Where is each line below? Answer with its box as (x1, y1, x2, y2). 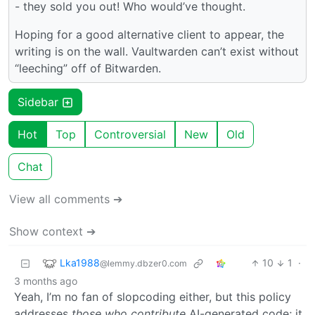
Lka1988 (60, 256, 100, 269)
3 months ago (14, 275, 77, 288)
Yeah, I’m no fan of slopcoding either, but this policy (14, 290, 291, 304)
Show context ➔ (9, 224, 96, 239)
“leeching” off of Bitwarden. (15, 61, 161, 76)
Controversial (94, 127, 166, 142)
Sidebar (18, 95, 62, 110)
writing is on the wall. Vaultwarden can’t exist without (15, 44, 299, 59)
